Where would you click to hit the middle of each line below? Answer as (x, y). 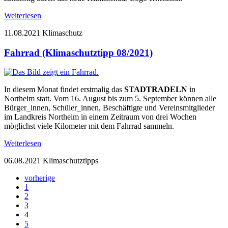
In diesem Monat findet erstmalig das (64, 90)
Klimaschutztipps (70, 161)
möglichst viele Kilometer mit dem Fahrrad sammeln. (89, 126)
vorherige (40, 178)
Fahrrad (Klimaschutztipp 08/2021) (78, 52)
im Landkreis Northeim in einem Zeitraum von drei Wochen (100, 117)
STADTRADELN (156, 90)
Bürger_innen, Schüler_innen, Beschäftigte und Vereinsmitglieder (109, 108)
